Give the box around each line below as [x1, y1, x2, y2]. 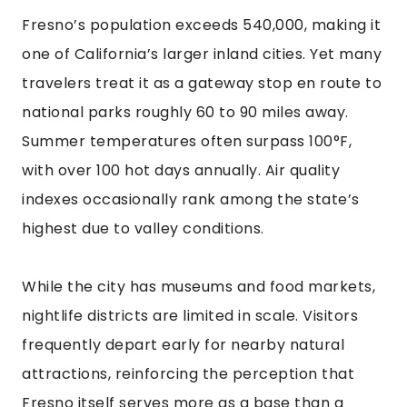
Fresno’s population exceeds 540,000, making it [22, 14, 381, 35]
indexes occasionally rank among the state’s [22, 188, 360, 210]
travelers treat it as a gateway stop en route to [22, 72, 382, 94]
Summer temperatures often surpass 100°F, [22, 130, 352, 152]
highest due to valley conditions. [22, 217, 264, 239]
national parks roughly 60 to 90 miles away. [22, 101, 349, 123]
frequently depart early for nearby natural [22, 333, 344, 355]
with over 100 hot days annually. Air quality [22, 159, 340, 181]
